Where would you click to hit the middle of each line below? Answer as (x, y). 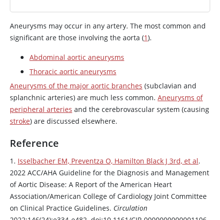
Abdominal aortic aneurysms (77, 57)
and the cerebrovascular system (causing (141, 109)
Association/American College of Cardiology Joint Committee (108, 196)
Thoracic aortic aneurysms (73, 71)
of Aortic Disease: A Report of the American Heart (91, 184)
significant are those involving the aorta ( (77, 38)
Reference (34, 143)
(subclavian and (169, 86)
